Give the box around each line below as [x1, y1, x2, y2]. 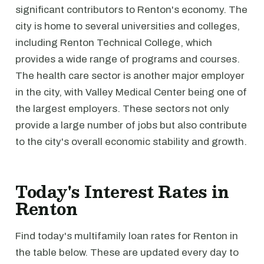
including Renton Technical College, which [15, 37, 212, 48]
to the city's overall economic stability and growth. [15, 136, 247, 147]
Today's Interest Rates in [15, 178, 230, 205]
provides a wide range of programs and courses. [15, 54, 240, 65]
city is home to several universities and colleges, [15, 21, 240, 32]
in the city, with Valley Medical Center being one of [15, 87, 247, 98]
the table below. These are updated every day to [15, 247, 239, 258]
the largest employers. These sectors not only [15, 103, 229, 114]
